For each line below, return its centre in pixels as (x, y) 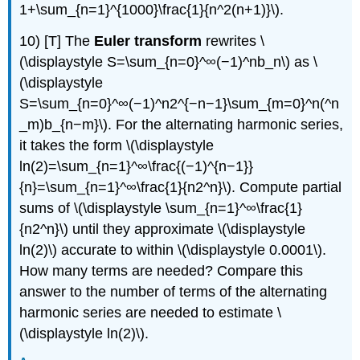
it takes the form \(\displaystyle (117, 146)
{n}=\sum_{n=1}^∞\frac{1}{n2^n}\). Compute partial (181, 188)
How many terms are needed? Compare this (162, 271)
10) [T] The (57, 41)
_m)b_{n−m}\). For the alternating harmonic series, (182, 125)
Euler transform (148, 41)
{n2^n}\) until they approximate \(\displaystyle (163, 229)
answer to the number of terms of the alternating (174, 292)
